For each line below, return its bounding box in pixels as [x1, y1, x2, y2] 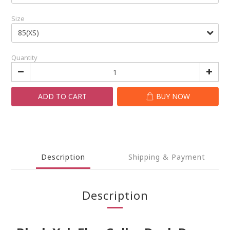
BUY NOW [156, 91, 190, 101]
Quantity [11, 53, 37, 62]
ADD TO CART [37, 91, 87, 101]
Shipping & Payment [128, 152, 205, 162]
